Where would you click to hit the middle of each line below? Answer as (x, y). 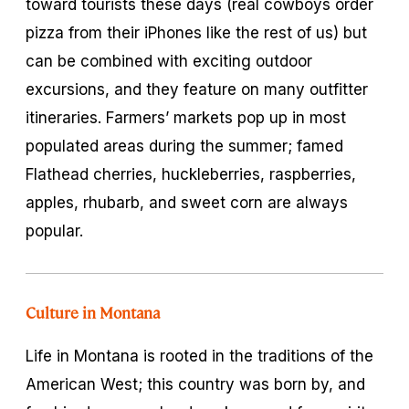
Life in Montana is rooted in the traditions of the (199, 356)
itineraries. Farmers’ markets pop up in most (186, 117)
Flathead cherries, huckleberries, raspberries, (191, 174)
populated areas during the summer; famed (184, 146)
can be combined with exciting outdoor (169, 61)
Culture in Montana (93, 312)
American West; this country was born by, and (195, 384)
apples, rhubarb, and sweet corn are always (187, 202)
